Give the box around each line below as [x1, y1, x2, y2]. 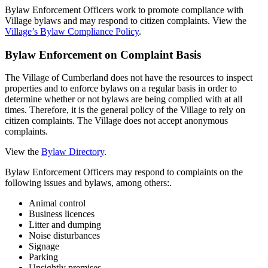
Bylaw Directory [41, 147, 104, 157]
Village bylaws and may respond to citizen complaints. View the [5, 15, 246, 26]
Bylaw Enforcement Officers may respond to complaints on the [5, 167, 243, 178]
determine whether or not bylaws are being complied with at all [5, 94, 242, 105]
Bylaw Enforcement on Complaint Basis [5, 48, 201, 61]
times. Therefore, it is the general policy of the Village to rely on [5, 105, 245, 115]
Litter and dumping [29, 220, 101, 230]
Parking [29, 252, 58, 263]
